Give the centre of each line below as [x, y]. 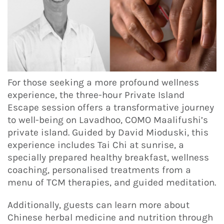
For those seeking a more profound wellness [103, 83]
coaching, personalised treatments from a [99, 170]
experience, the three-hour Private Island [96, 95]
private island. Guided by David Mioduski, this [108, 133]
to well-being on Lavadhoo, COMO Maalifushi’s [108, 120]
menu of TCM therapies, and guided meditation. [112, 183]
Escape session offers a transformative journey [111, 108]
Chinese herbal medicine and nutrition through [110, 217]
